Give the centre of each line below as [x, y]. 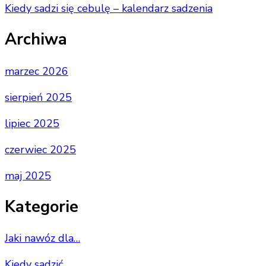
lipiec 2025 [32, 123]
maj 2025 [28, 175]
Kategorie [42, 207]
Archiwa [36, 40]
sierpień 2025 [38, 97]
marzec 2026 [37, 71]
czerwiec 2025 [40, 149]
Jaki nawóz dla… [42, 238]
